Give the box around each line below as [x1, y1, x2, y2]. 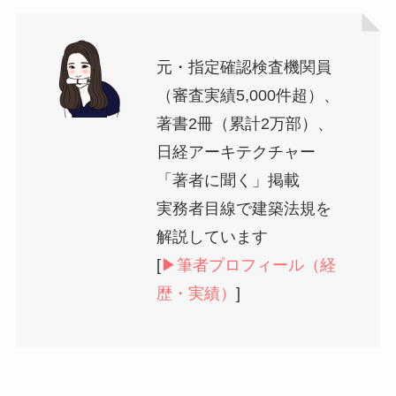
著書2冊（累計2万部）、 [156, 114, 333, 133]
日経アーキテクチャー [156, 142, 316, 161]
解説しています [156, 227, 268, 246]
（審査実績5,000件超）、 [156, 86, 339, 104]
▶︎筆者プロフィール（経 [160, 255, 336, 274]
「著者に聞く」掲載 [156, 171, 300, 189]
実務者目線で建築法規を [156, 199, 331, 217]
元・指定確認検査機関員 [156, 57, 331, 76]
